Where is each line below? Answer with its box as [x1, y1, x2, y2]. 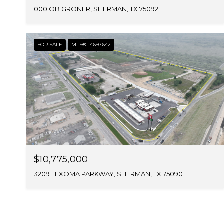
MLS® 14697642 [71, 41, 111, 48]
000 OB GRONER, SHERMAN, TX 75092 [34, 5, 158, 13]
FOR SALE [37, 41, 62, 48]
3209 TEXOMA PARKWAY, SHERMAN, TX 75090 [34, 169, 183, 178]
